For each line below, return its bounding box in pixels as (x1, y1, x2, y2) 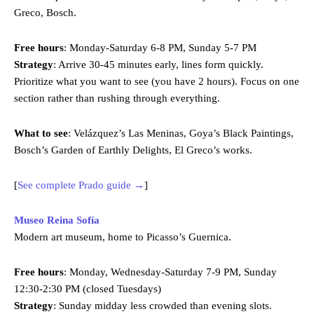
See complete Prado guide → (18, 179, 144, 191)
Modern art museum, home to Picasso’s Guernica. (14, 231, 231, 243)
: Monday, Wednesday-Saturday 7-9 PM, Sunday (64, 266, 277, 278)
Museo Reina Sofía (14, 214, 100, 226)
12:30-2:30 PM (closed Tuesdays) (14, 283, 161, 295)
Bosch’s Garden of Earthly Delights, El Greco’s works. (14, 144, 252, 156)
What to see (14, 128, 68, 139)
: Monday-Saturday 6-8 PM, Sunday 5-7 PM (64, 42, 257, 54)
